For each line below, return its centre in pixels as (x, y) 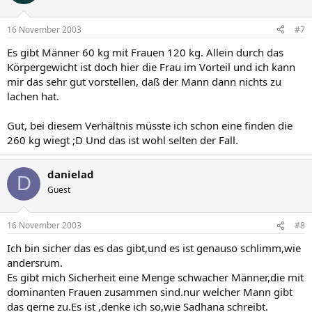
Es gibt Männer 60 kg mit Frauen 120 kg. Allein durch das (145, 52)
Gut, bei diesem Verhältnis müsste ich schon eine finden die (150, 125)
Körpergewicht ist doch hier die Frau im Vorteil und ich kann (151, 67)
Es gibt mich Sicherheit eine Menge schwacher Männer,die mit (155, 277)
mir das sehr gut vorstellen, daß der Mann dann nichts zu (144, 81)
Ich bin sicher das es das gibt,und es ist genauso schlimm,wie (154, 248)
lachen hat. (33, 96)
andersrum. (35, 263)
